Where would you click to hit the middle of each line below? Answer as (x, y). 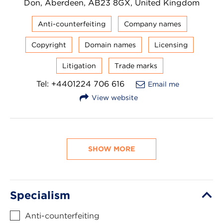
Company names (153, 24)
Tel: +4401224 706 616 (80, 84)
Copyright (49, 45)
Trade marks (136, 65)
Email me (164, 84)
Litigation (79, 65)
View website (114, 97)
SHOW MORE (111, 149)
